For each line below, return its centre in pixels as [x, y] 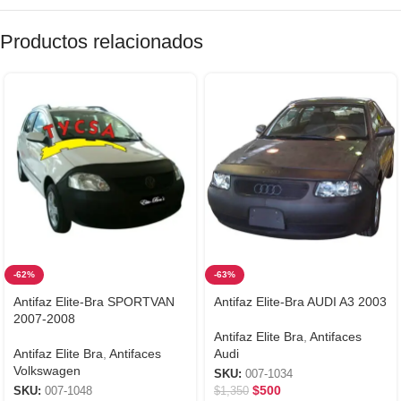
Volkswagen [47, 370]
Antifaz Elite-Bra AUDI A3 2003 [300, 301]
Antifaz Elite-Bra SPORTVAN [94, 301]
